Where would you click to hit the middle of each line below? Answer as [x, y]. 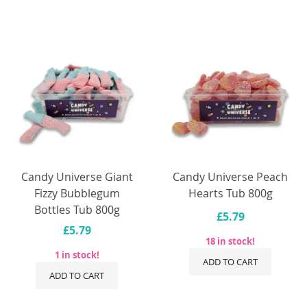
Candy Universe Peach [230, 176]
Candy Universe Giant [77, 176]
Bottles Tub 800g [77, 209]
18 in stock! [230, 241]
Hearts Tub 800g [230, 193]
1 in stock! [77, 255]
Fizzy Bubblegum [77, 193]
